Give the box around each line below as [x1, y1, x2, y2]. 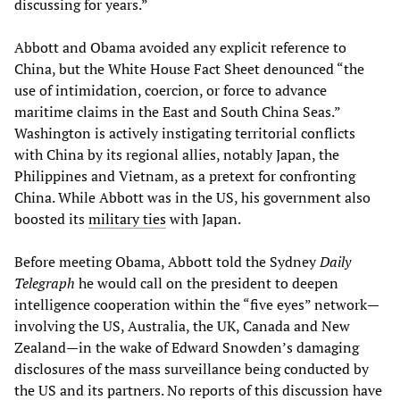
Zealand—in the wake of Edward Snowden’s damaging [14, 337, 359, 357]
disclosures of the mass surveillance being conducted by [14, 358, 369, 379]
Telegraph [14, 272, 75, 293]
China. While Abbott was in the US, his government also [14, 187, 371, 207]
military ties [88, 208, 166, 229]
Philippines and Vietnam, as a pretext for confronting [14, 165, 355, 186]
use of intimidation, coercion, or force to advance [14, 79, 327, 100]
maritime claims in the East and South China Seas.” [14, 101, 340, 121]
